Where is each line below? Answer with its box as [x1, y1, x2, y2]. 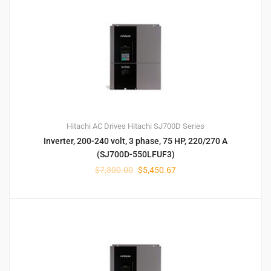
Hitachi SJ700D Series [128, 121, 204, 131]
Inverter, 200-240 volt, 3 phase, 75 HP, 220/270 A [44, 135, 227, 146]
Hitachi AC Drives [67, 121, 126, 131]
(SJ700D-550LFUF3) [96, 149, 175, 159]
